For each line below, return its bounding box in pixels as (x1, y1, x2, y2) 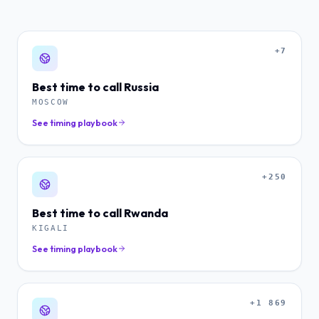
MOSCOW (32, 98, 70, 106)
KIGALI (32, 224, 70, 232)
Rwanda (124, 206, 168, 220)
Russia (124, 80, 159, 94)
